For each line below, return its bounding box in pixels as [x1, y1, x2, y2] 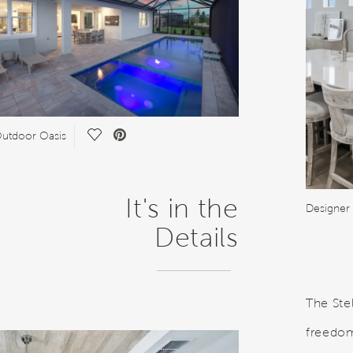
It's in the [125, 193, 239, 223]
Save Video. [93, 128, 158, 143]
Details [154, 222, 239, 252]
